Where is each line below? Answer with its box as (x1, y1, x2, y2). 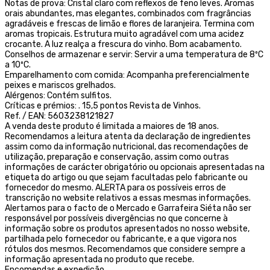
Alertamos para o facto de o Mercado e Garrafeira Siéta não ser (5, 202, 251, 213)
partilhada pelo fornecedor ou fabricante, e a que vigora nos (5, 233, 237, 244)
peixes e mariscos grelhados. (5, 80, 116, 90)
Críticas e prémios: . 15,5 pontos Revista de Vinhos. (5, 100, 201, 111)
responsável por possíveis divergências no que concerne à (5, 213, 228, 224)
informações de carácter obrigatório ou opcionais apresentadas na (5, 162, 265, 172)
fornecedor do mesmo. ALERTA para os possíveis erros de (5, 182, 226, 193)
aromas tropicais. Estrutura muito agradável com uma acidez (5, 28, 244, 39)
